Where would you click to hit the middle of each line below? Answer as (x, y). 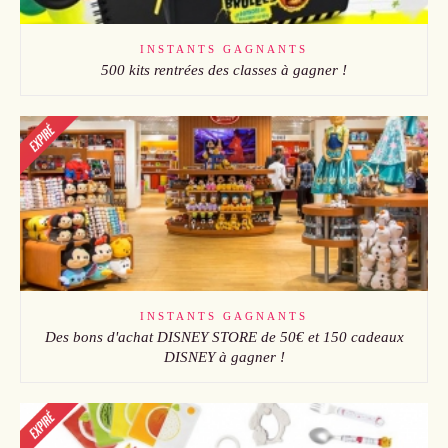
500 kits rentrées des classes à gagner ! (224, 70)
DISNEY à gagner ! (224, 357)
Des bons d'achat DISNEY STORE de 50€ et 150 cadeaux (224, 337)
